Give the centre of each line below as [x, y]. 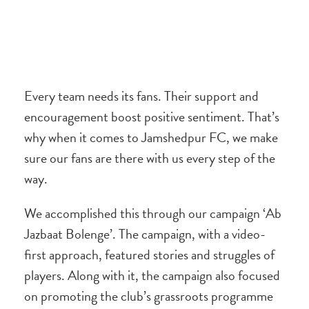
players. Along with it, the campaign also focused [152, 275]
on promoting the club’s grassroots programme [149, 296]
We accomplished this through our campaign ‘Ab [153, 213]
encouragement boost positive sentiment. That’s [152, 117]
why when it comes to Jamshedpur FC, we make [151, 137]
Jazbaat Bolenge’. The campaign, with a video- [145, 234]
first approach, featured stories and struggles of [149, 255]
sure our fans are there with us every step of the [150, 158]
